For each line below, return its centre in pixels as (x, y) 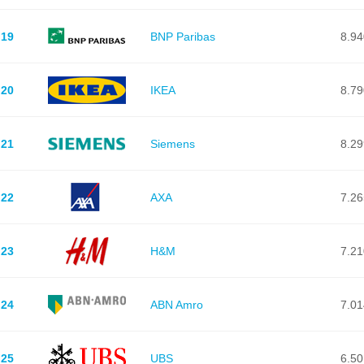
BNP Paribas (182, 36)
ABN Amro (176, 304)
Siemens (172, 143)
